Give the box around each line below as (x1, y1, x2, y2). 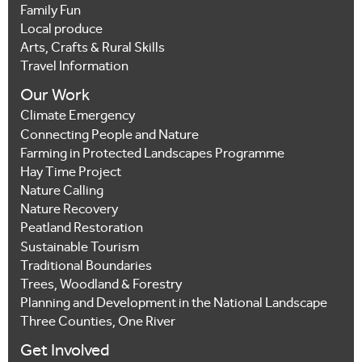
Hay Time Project (20, 163, 121, 183)
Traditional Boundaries (20, 257, 152, 276)
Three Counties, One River (20, 314, 175, 333)
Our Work (20, 85, 90, 109)
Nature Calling (20, 183, 103, 202)
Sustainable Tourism (20, 238, 139, 258)
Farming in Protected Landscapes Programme (20, 145, 284, 164)
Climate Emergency (20, 107, 135, 127)
